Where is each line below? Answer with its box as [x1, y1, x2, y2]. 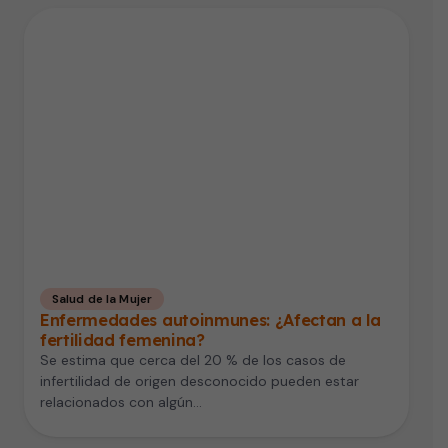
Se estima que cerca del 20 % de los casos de [40, 350, 346, 369]
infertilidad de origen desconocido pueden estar [40, 371, 359, 390]
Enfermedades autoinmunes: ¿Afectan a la [40, 309, 381, 330]
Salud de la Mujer [52, 290, 153, 307]
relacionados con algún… [40, 392, 202, 411]
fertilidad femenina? [40, 329, 205, 350]
